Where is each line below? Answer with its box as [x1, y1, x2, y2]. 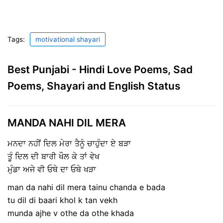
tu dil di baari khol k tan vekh [7, 195, 117, 206]
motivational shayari [35, 35, 100, 43]
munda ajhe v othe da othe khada [7, 208, 134, 219]
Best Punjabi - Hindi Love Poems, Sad [7, 63, 193, 76]
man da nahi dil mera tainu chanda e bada [7, 182, 165, 193]
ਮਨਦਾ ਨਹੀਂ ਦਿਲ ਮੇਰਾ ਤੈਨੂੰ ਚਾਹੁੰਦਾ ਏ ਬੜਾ [7, 138, 131, 149]
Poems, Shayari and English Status [7, 79, 180, 92]
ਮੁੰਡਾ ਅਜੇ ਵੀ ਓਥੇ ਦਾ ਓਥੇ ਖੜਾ [7, 164, 96, 175]
